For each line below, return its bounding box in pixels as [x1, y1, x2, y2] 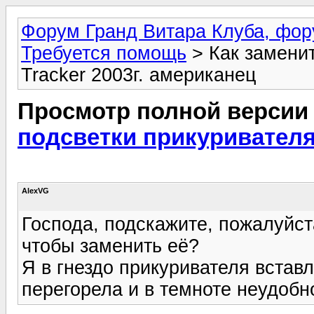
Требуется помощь [21, 43, 186, 64]
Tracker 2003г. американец [21, 64, 256, 86]
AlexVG [22, 186, 49, 195]
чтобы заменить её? [22, 235, 199, 257]
